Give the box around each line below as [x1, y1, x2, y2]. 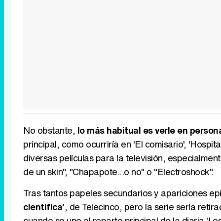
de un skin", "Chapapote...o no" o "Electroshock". [23, 165, 214, 179]
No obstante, [23, 124, 77, 137]
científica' [23, 200, 65, 214]
